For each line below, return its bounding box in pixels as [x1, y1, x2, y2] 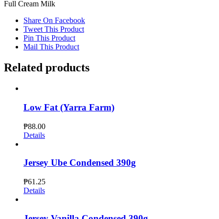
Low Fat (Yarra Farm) [23, 102, 114, 112]
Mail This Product [23, 43, 79, 51]
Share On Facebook [23, 16, 85, 25]
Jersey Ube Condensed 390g [23, 157, 136, 168]
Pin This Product [23, 34, 75, 43]
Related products [4, 61, 89, 74]
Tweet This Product [23, 25, 84, 34]
